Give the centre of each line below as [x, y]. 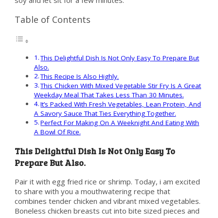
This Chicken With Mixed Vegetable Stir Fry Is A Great [121, 86]
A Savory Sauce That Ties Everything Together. [105, 113]
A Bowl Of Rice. [57, 132]
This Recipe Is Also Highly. [80, 76]
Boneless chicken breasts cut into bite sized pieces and [107, 211]
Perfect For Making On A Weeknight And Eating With [120, 123]
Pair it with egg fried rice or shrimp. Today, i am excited [107, 182]
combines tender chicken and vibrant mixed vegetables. [107, 201]
